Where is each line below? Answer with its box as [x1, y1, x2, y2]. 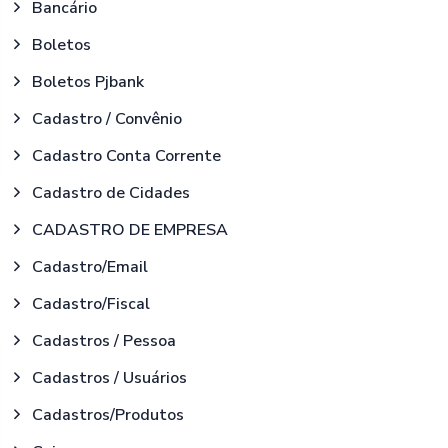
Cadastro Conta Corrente [31, 145, 221, 167]
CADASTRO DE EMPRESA [31, 219, 228, 241]
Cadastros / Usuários [31, 367, 187, 389]
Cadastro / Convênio [31, 108, 182, 130]
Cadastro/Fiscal [31, 293, 150, 315]
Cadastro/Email [31, 256, 148, 278]
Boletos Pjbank [31, 71, 144, 93]
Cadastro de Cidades [31, 182, 190, 204]
